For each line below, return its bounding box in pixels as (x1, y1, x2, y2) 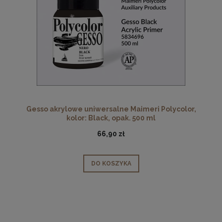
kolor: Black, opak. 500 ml (66, 113, 156, 122)
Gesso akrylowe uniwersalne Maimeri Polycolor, (26, 105, 196, 113)
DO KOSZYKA (91, 160, 131, 167)
